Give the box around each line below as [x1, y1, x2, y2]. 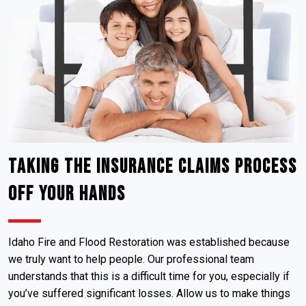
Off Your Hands [8, 182, 126, 207]
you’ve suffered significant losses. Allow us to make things [8, 287, 290, 301]
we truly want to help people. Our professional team [8, 253, 254, 266]
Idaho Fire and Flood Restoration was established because [8, 236, 290, 249]
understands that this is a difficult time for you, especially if [8, 270, 290, 283]
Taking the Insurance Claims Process [8, 155, 297, 180]
